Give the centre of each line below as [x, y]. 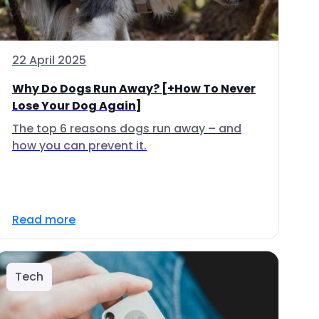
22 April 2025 [49, 60]
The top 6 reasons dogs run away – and [127, 129]
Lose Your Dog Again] [77, 106]
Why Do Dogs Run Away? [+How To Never [134, 89]
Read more [44, 220]
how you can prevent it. [79, 146]
